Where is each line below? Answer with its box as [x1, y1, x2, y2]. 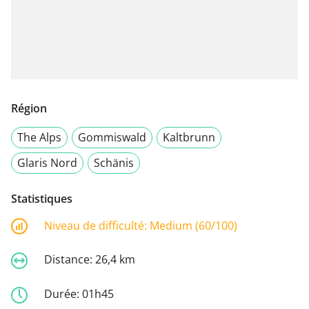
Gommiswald [78, 129, 146, 145]
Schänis [94, 154, 134, 170]
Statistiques [11, 190, 72, 206]
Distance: [44, 252, 95, 268]
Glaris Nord [17, 154, 77, 170]
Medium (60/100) [150, 217, 237, 233]
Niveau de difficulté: [44, 217, 150, 233]
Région [11, 100, 47, 116]
